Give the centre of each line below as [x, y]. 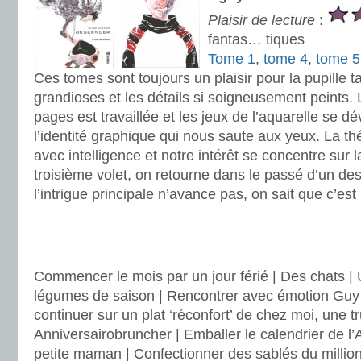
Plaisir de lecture [261, 20]
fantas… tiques [256, 39]
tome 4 [286, 59]
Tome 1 [232, 59]
